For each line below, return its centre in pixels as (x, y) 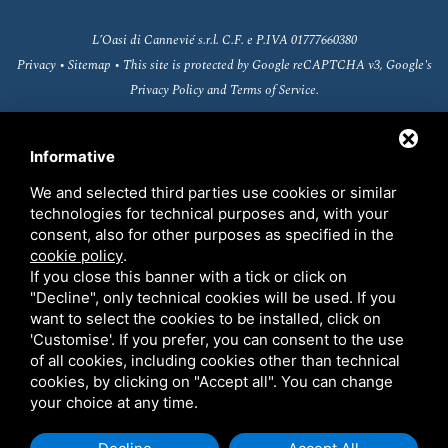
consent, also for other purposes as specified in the (212, 234)
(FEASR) (224, 373)
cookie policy (76, 255)
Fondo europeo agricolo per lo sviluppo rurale (224, 343)
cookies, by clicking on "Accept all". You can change (211, 381)
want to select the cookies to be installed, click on (205, 318)
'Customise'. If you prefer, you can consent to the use (217, 339)
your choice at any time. (114, 402)
